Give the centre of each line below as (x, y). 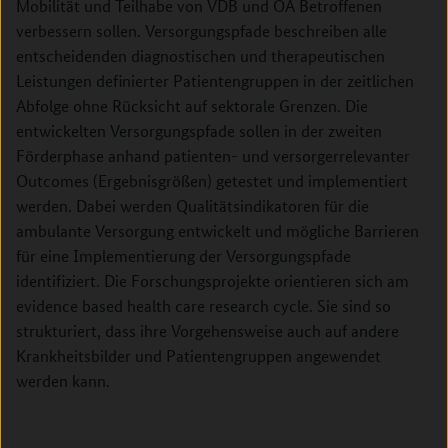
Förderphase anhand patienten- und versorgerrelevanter (213, 155)
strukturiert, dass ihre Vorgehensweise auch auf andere (207, 330)
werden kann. (63, 380)
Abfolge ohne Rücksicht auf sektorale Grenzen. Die (192, 105)
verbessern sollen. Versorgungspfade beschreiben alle (201, 30)
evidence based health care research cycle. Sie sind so (203, 305)
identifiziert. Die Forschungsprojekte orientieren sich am (212, 280)
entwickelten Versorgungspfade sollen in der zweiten (199, 130)
